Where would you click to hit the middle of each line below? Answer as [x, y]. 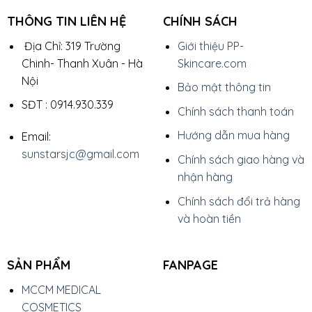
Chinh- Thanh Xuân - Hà [82, 63]
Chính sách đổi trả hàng [239, 201]
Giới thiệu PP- [210, 46]
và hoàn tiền [209, 218]
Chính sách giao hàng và [241, 159]
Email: [36, 137]
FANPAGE [190, 265]
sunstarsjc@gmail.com [80, 154]
